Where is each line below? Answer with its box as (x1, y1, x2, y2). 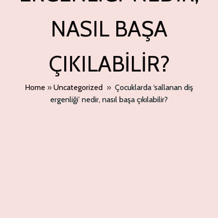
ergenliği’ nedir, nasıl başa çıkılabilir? (50, 95, 168, 104)
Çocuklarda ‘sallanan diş (115, 83, 193, 92)
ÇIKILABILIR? (48, 51, 170, 77)
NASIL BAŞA (51, 16, 167, 42)
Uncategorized (54, 83, 103, 92)
